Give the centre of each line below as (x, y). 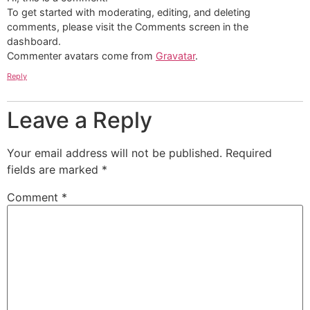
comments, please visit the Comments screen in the (128, 26)
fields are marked (54, 170)
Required (249, 153)
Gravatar (175, 55)
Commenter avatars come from (81, 55)
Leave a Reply (80, 120)
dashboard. (34, 41)
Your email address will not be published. (115, 153)
